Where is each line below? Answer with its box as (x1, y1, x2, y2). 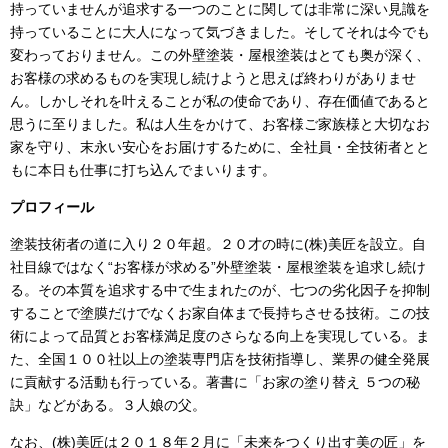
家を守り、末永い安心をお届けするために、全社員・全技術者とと (10, 138, 430, 155)
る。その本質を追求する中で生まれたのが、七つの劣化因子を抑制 (10, 281, 430, 298)
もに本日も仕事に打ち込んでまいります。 (10, 161, 276, 178)
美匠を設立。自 (328, 235, 426, 252)
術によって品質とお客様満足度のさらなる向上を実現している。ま (10, 327, 430, 344)
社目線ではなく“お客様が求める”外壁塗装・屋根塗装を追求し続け (10, 258, 426, 275)
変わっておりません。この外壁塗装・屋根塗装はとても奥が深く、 (10, 46, 430, 63)
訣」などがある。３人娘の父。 (10, 396, 206, 413)
